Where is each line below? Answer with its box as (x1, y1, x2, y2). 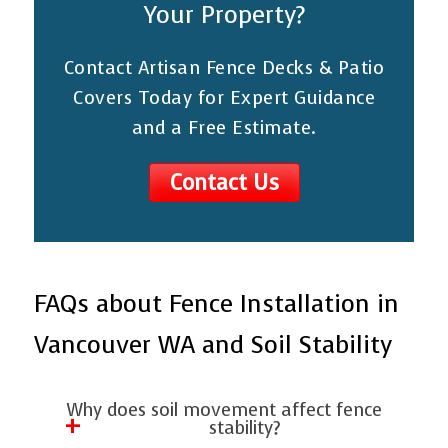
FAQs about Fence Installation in (34, 286, 400, 320)
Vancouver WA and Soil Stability (34, 327, 393, 361)
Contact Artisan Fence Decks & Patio (63, 55, 385, 80)
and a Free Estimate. (131, 115, 317, 140)
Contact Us (169, 167, 279, 197)
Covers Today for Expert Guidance (73, 85, 375, 110)
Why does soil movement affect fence (66, 397, 382, 422)
